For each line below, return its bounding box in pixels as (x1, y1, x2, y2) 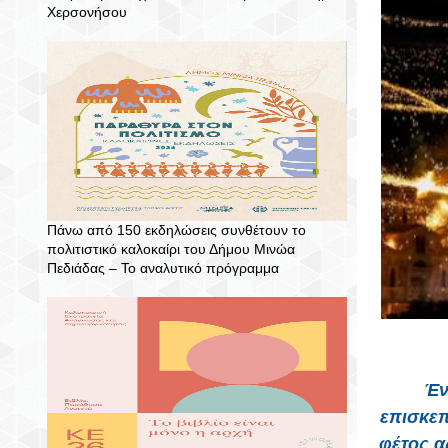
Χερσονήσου (47, 4, 127, 20)
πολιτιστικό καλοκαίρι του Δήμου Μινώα (47, 241, 295, 257)
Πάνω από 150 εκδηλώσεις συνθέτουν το (47, 222, 306, 238)
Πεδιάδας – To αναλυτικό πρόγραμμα (47, 260, 279, 276)
